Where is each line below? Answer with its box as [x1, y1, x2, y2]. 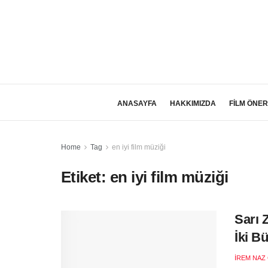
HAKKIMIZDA [169, 99, 216, 108]
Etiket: [61, 168, 110, 186]
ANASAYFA [117, 99, 157, 108]
